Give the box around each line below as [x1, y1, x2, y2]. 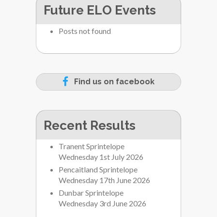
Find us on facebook [70, 77, 155, 86]
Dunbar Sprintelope [59, 188, 124, 197]
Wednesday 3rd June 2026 [59, 199, 146, 208]
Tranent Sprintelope [59, 141, 124, 151]
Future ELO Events [44, 3, 156, 17]
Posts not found [59, 26, 111, 35]
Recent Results [44, 118, 136, 133]
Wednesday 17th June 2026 [59, 175, 150, 185]
